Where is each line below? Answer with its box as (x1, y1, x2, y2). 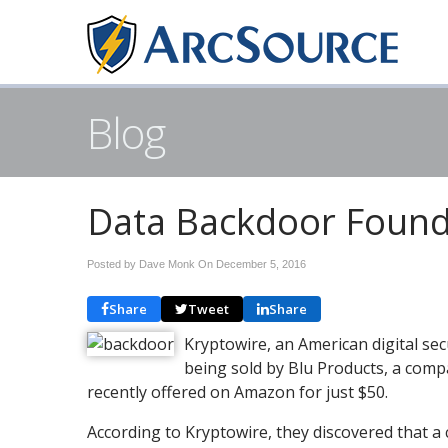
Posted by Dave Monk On (87, 258, 216, 270)
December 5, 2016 (216, 258, 306, 270)
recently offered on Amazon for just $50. (87, 381, 388, 403)
